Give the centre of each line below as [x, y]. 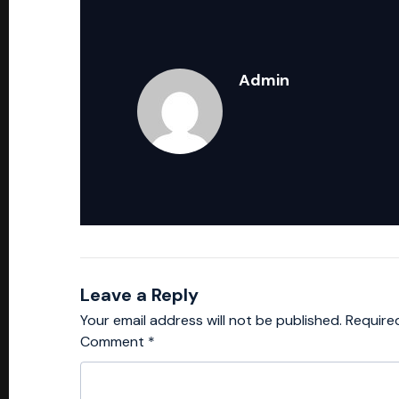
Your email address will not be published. [211, 321]
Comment [114, 342]
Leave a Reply [139, 295]
